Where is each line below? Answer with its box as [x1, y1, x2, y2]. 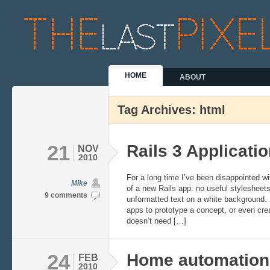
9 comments [45, 191, 87, 199]
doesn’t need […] [127, 216, 186, 225]
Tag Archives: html [118, 103, 225, 116]
